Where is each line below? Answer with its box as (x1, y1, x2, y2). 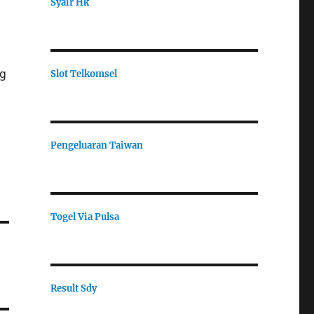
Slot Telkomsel (50, 67, 117, 80)
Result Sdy (50, 282, 97, 294)
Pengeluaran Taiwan (50, 139, 143, 151)
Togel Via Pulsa (50, 210, 119, 223)
